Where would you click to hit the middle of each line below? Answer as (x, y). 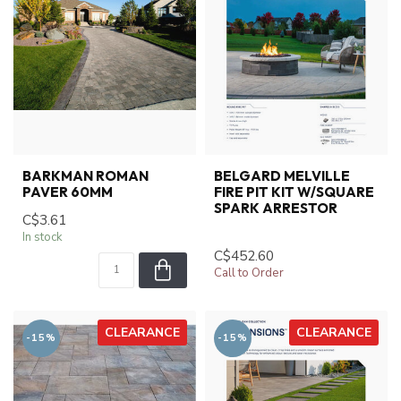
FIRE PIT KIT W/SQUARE (294, 192)
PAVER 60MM (68, 192)
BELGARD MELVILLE (282, 176)
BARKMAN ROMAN (85, 176)
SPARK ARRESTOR (276, 209)
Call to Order (249, 273)
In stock (43, 238)
